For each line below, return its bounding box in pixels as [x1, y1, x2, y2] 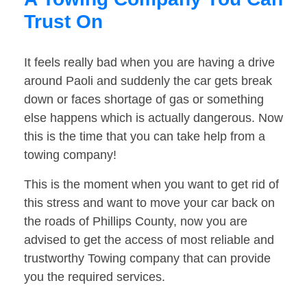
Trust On [24, 11, 103, 33]
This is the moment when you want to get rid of [24, 177, 279, 192]
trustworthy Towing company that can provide [24, 251, 271, 266]
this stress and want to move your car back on [24, 196, 275, 210]
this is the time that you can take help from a [24, 130, 265, 144]
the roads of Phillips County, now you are [24, 214, 247, 229]
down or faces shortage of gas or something [24, 93, 264, 107]
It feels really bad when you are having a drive [24, 56, 275, 70]
